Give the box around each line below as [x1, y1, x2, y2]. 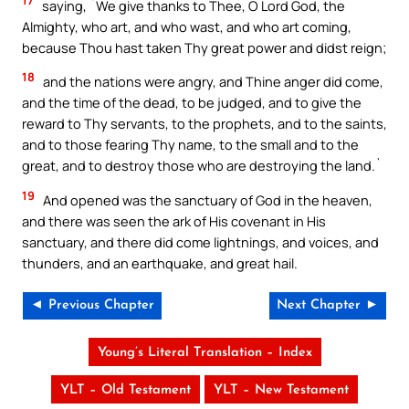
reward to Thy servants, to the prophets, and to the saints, [22, 114, 387, 133]
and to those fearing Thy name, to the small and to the [22, 135, 359, 154]
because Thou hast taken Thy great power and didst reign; [22, 37, 386, 57]
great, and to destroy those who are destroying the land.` [22, 156, 382, 175]
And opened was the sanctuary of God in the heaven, [40, 191, 372, 209]
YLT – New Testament [214, 383, 349, 397]
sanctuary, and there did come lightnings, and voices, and [22, 233, 379, 251]
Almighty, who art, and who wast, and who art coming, [22, 16, 351, 36]
